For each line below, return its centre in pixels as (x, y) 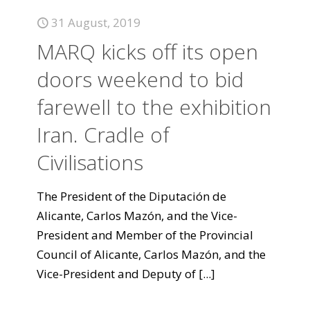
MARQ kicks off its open (147, 52)
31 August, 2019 (96, 22)
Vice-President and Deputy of (116, 274)
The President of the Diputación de (131, 196)
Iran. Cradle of (103, 135)
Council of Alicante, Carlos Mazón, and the (151, 254)
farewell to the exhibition (154, 107)
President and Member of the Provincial (145, 235)
